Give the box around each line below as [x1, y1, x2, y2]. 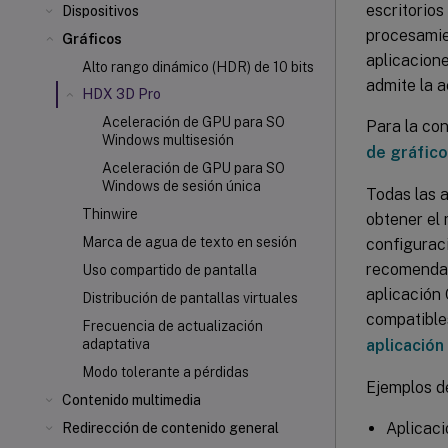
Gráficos [62, 31, 122, 47]
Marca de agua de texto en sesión [82, 234, 297, 250]
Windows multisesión [102, 132, 234, 148]
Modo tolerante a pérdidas [82, 364, 249, 380]
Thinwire [82, 206, 138, 222]
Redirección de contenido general [62, 420, 279, 436]
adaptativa [82, 336, 150, 352]
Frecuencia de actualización [82, 318, 263, 334]
